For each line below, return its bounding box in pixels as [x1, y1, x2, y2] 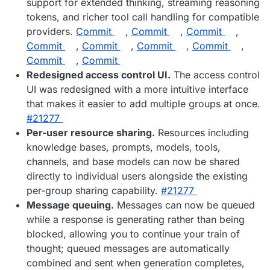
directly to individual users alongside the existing [27, 170, 248, 183]
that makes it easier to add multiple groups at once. [27, 98, 260, 110]
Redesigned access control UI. [27, 69, 171, 81]
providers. [27, 25, 76, 38]
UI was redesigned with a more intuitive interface [27, 83, 248, 96]
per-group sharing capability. [27, 184, 161, 197]
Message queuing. [27, 199, 114, 212]
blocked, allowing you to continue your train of [27, 228, 240, 240]
